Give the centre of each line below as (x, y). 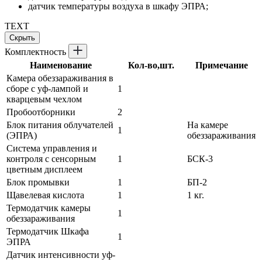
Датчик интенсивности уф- (61, 254)
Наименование (61, 65)
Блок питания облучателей (60, 125)
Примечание (221, 65)
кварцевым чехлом (44, 99)
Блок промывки (38, 182)
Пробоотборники (41, 112)
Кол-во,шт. (151, 65)
